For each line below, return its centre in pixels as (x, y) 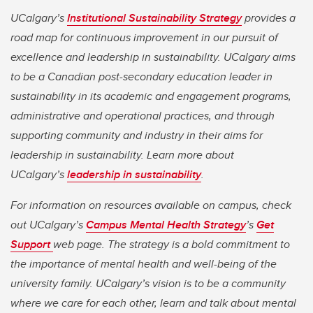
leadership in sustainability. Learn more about (122, 155)
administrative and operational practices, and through (143, 116)
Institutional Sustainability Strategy (154, 18)
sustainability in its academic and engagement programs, (151, 96)
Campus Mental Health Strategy (166, 225)
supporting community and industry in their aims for (137, 136)
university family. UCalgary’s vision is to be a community (148, 284)
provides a (269, 18)
